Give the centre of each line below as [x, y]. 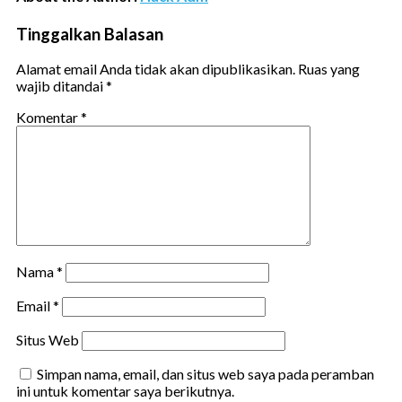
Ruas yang [329, 69]
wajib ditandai [61, 86]
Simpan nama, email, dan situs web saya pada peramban [205, 374]
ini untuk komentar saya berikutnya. [125, 391]
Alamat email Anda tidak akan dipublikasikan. [156, 69]
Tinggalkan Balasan [90, 34]
